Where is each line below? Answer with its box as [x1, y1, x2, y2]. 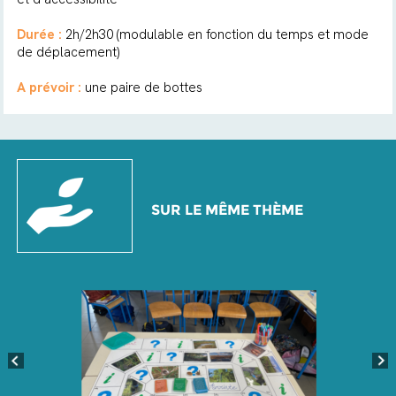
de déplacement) [16, 43, 119, 61]
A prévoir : [16, 79, 81, 96]
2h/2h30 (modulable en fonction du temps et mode [61, 26, 369, 43]
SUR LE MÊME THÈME [150, 202, 303, 218]
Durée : [16, 26, 62, 43]
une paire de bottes [80, 79, 202, 96]
